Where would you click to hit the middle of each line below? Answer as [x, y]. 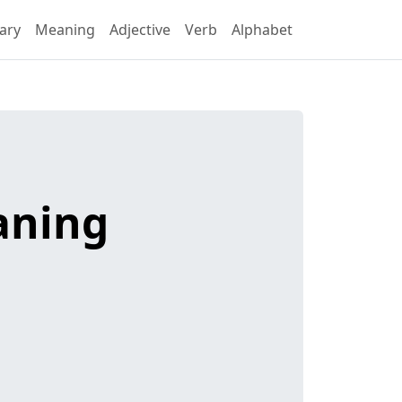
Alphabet [262, 30]
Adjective [140, 30]
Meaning [65, 30]
